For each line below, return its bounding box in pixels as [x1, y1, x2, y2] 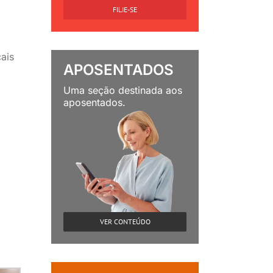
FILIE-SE [113, 4, 137, 14]
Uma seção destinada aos [63, 83, 182, 96]
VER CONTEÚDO [99, 217, 151, 227]
